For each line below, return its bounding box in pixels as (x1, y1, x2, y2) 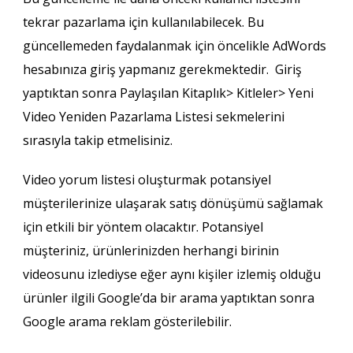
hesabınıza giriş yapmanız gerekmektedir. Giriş (22, 61, 302, 79)
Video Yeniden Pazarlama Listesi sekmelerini (22, 108, 284, 126)
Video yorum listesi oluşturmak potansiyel (22, 171, 271, 189)
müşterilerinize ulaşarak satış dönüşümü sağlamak (22, 195, 323, 213)
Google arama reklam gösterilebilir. (22, 313, 232, 331)
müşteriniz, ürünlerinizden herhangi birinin (22, 242, 279, 260)
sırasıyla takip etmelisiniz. (22, 132, 173, 150)
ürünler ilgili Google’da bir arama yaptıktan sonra (22, 289, 314, 307)
